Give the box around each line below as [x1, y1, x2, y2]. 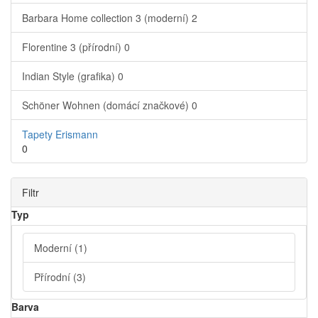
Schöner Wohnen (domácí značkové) [22, 98, 192, 112]
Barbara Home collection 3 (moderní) [22, 11, 192, 25]
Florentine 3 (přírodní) [22, 40, 124, 54]
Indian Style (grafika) [22, 69, 118, 83]
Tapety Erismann [22, 127, 98, 141]
